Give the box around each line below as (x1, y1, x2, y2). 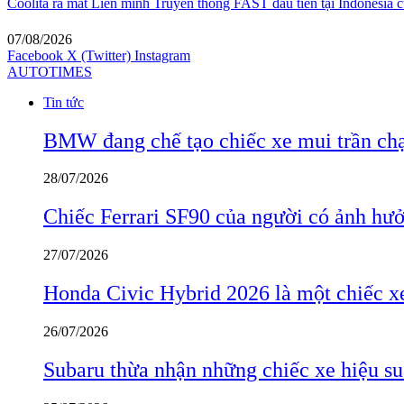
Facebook (7, 47, 63, 63)
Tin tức (43, 94, 84, 110)
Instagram (134, 47, 190, 63)
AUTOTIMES (7, 63, 92, 79)
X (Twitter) (67, 47, 131, 63)
